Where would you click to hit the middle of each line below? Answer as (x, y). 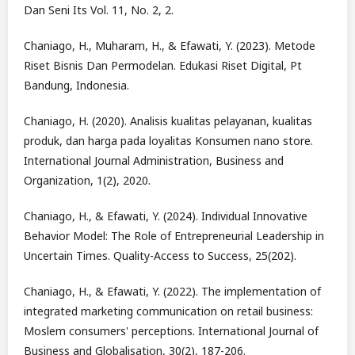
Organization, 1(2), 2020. (87, 181)
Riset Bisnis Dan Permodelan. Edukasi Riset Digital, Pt (163, 66)
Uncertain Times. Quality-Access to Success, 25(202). (160, 256)
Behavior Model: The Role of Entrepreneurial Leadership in (174, 236)
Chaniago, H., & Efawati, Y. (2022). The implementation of (172, 292)
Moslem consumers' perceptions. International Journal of (171, 331)
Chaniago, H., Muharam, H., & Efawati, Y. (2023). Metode (170, 46)
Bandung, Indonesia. (76, 86)
